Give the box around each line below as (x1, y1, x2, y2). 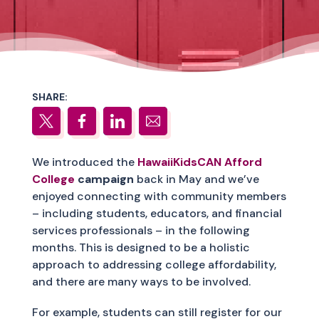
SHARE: (31, 90, 68, 103)
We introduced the (31, 155, 137, 169)
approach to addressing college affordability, (31, 257, 276, 272)
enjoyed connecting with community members (31, 189, 286, 204)
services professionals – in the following (31, 223, 250, 238)
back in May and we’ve (133, 172, 259, 187)
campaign (74, 172, 134, 187)
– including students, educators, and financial (31, 206, 282, 221)
